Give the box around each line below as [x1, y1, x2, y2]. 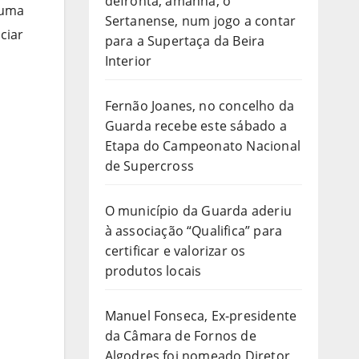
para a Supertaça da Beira [104, 31, 265, 50]
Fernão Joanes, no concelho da [104, 96, 295, 115]
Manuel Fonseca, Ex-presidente [104, 306, 297, 325]
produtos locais [104, 261, 202, 280]
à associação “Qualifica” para [104, 221, 283, 240]
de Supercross [104, 156, 195, 175]
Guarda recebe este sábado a [104, 116, 287, 135]
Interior [104, 51, 152, 70]
